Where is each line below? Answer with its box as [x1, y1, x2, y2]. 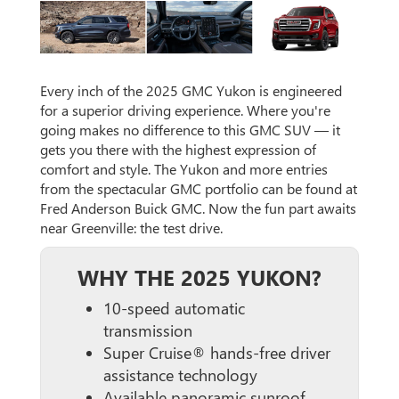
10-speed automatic [103, 297, 245, 319]
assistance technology [103, 363, 257, 386]
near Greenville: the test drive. [40, 217, 223, 237]
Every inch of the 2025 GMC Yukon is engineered [40, 80, 342, 100]
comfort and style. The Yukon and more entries [40, 159, 328, 178]
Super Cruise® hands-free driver [103, 341, 330, 363]
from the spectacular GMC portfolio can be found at [40, 178, 357, 198]
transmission [103, 319, 192, 341]
